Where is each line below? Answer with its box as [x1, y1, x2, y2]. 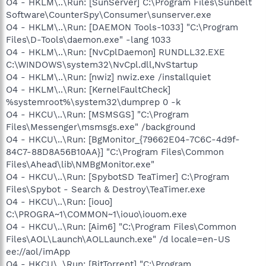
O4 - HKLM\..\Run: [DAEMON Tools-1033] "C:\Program [6, 22, 238, 33]
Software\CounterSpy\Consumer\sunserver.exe [6, 9, 211, 20]
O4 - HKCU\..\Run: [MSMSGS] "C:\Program [6, 109, 189, 120]
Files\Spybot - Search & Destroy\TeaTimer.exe [6, 184, 205, 195]
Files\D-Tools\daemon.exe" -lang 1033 [6, 34, 171, 45]
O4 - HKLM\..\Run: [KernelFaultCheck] [6, 84, 170, 95]
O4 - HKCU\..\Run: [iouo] [6, 197, 112, 207]
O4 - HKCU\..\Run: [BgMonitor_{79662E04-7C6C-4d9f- [6, 134, 240, 145]
